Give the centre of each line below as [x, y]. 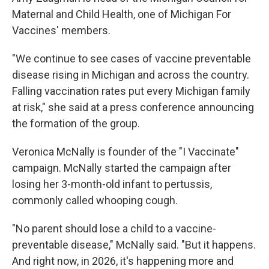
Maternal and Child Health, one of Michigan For [122, 14]
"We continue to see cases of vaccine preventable [131, 59]
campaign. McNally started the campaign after [122, 168]
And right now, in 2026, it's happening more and [123, 261]
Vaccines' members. [61, 30]
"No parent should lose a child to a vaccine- [114, 228]
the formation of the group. [76, 123]
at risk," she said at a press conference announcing [133, 107]
